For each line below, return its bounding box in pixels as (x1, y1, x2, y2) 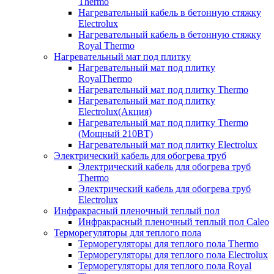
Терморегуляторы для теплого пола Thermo (78, 238, 259, 249)
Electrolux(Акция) (78, 106, 152, 117)
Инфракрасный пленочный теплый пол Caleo (78, 216, 269, 227)
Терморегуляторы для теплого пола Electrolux (78, 249, 268, 260)
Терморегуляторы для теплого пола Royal (78, 260, 251, 271)
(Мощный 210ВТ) (78, 128, 153, 139)
